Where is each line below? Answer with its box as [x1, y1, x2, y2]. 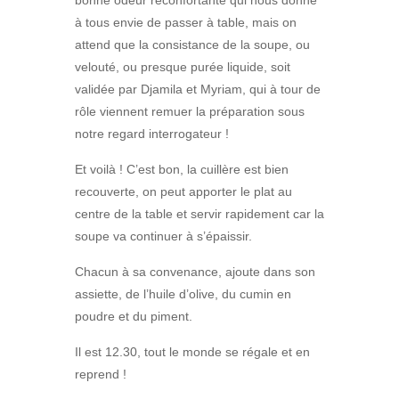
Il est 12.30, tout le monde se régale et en [75, 345, 310, 360]
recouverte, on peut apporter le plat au [75, 184, 292, 199]
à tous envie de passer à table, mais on [75, 15, 297, 30]
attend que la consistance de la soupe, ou [75, 37, 310, 53]
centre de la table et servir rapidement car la [75, 207, 324, 222]
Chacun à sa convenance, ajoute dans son [75, 265, 315, 280]
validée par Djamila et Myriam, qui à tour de [75, 82, 321, 97]
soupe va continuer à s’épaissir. [75, 229, 252, 244]
